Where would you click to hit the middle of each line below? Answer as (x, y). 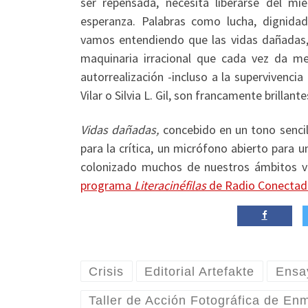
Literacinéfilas (170, 185)
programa (107, 185)
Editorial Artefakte (200, 271)
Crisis (107, 271)
